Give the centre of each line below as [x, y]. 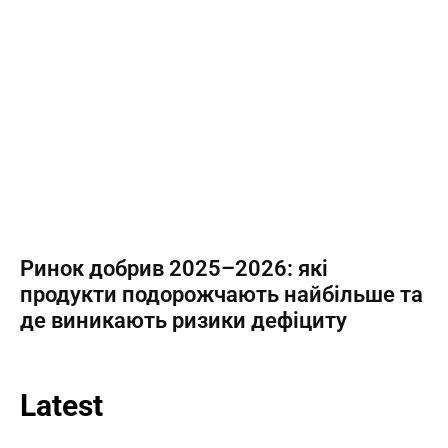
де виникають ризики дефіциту [183, 320]
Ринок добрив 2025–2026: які [174, 268]
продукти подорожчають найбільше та [221, 294]
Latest [61, 405]
